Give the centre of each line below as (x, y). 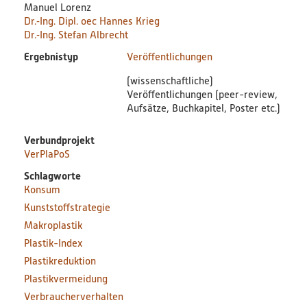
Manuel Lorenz (57, 8)
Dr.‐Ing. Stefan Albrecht (76, 35)
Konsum (42, 190)
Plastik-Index (53, 243)
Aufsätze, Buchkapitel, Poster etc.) (203, 108)
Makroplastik (53, 225)
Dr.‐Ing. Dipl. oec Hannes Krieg (91, 21)
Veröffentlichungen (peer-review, (202, 95)
